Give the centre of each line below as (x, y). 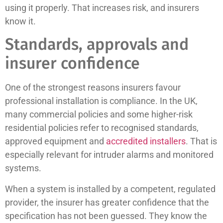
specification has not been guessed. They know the (106, 216)
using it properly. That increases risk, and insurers (102, 7)
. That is (201, 141)
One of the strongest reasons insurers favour (93, 88)
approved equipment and (56, 141)
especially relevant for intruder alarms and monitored (109, 155)
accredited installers (146, 141)
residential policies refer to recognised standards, (102, 128)
